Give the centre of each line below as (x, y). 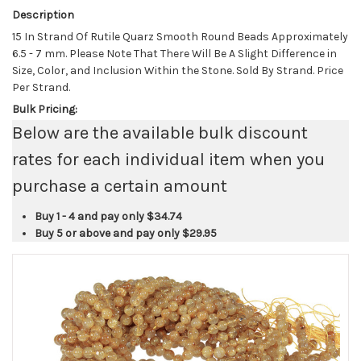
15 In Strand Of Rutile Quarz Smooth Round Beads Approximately (180, 37)
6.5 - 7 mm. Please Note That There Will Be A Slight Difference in (174, 54)
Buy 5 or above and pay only (108, 234)
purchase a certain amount (120, 187)
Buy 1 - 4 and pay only (91, 217)
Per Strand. (41, 88)
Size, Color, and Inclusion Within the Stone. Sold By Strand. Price (178, 71)
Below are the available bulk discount (160, 133)
